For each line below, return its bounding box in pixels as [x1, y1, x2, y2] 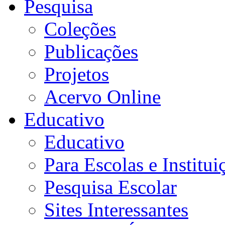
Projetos [44, 63, 109, 85]
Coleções [44, 18, 116, 40]
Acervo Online [44, 85, 161, 107]
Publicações [44, 40, 138, 62]
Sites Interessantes [44, 198, 188, 220]
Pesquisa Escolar [44, 176, 177, 198]
